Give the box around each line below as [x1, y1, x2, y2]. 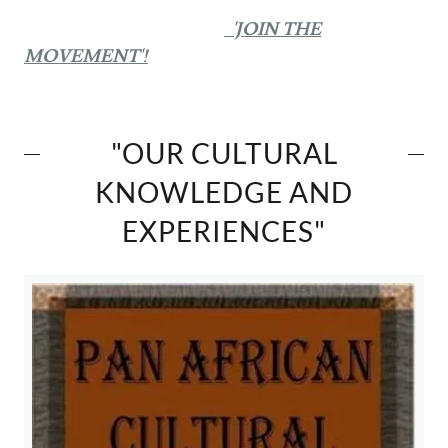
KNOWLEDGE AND [95, 174, 353, 209]
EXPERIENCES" [122, 213, 326, 248]
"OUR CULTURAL [110, 135, 338, 170]
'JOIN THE [232, 17, 321, 41]
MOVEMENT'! [24, 44, 148, 68]
